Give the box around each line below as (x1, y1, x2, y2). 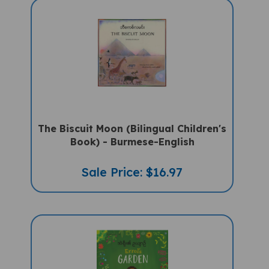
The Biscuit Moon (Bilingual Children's (38, 113, 227, 125)
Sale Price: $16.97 (82, 155, 183, 170)
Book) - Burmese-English (70, 126, 195, 138)
